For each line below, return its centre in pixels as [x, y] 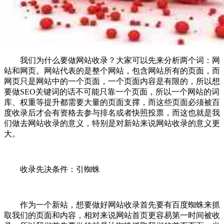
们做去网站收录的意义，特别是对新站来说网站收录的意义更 [112, 123]
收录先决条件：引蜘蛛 [52, 169]
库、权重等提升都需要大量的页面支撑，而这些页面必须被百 [112, 102]
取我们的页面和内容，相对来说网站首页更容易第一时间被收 [112, 215]
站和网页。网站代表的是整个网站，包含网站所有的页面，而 [112, 70]
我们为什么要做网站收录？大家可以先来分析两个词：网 [112, 60]
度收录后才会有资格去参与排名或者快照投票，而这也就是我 [112, 112]
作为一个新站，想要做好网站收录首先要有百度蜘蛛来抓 [112, 204]
